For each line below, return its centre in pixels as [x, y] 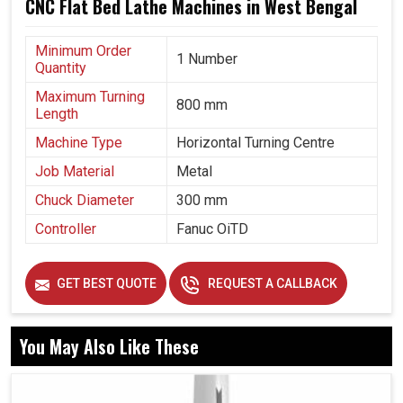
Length [57, 114]
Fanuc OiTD [212, 229]
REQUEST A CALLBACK [271, 284]
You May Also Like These [109, 347]
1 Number [207, 59]
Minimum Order [83, 51]
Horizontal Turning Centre [255, 143]
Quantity [61, 68]
